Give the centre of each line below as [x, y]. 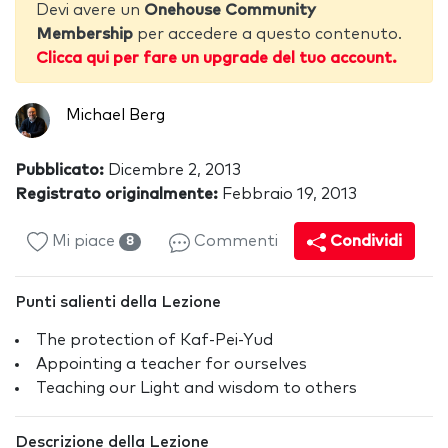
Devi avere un [90, 10]
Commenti [233, 241]
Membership [84, 34]
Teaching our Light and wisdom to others [196, 388]
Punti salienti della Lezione [118, 302]
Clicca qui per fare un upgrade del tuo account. [216, 58]
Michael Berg [115, 115]
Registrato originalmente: [116, 194]
